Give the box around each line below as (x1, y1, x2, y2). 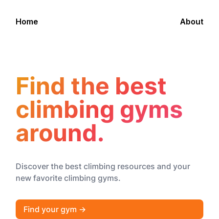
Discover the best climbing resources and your (16, 161, 190, 171)
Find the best (16, 71, 167, 100)
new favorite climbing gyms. (16, 173, 121, 183)
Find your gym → (23, 204, 86, 214)
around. (16, 118, 104, 147)
